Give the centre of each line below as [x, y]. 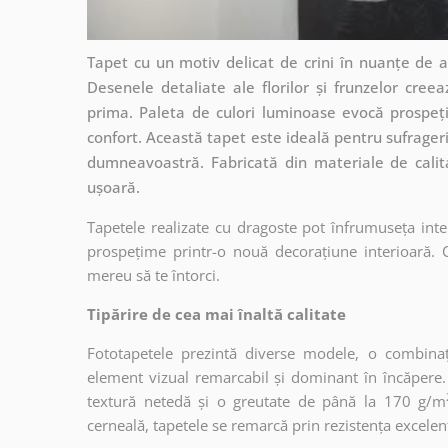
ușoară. [113, 186]
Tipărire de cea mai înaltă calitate [216, 313]
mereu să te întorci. [153, 274]
